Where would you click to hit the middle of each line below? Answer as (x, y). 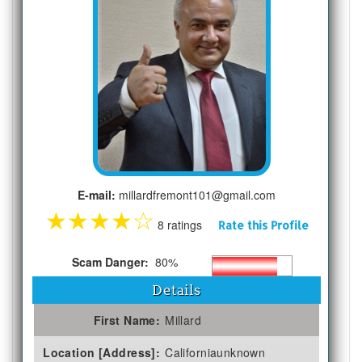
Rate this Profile (263, 225)
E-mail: (97, 194)
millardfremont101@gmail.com (196, 194)
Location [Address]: (102, 352)
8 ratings (186, 224)
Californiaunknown (215, 352)
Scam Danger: (112, 261)
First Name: (127, 320)
